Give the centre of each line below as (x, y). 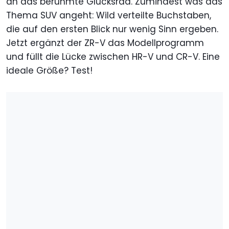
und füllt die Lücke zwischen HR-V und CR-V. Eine (113, 57)
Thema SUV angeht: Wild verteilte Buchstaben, (109, 16)
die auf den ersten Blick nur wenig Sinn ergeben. (112, 29)
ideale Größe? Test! (49, 71)
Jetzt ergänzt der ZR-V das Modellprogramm (105, 43)
